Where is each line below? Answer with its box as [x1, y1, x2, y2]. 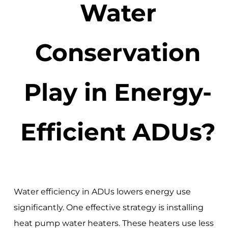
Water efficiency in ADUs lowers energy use [13, 186, 191, 196]
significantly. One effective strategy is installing [13, 202, 204, 212]
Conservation [35, 38, 201, 68]
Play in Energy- [24, 77, 212, 107]
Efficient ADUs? [20, 117, 216, 147]
